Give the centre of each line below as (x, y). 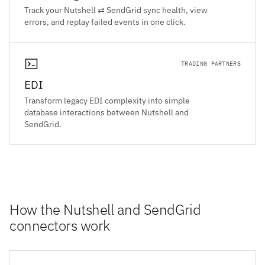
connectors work (60, 226)
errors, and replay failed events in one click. (105, 22)
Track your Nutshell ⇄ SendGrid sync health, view (116, 10)
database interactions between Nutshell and (106, 113)
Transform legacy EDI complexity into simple (107, 101)
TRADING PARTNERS (211, 64)
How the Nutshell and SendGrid (105, 210)
